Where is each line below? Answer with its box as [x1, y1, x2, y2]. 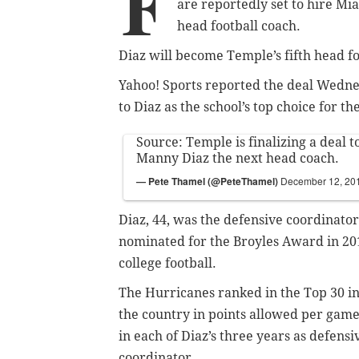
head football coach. [177, 18, 301, 34]
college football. [119, 256, 220, 272]
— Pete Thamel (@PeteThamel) [136, 174, 280, 189]
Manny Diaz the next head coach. [136, 151, 339, 167]
